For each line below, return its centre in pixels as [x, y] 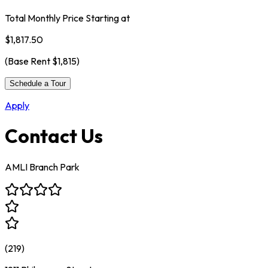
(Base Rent [28, 61]
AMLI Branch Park [42, 167]
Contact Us [54, 136]
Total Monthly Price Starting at [67, 18]
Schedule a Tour [38, 83]
